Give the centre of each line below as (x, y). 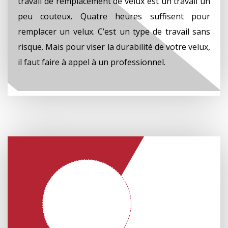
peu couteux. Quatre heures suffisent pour (114, 16)
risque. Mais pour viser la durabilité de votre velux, (114, 47)
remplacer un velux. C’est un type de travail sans (114, 31)
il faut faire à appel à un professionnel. (92, 62)
